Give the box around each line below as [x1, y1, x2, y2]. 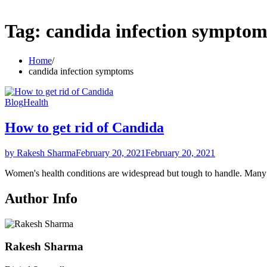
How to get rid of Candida [5, 119, 164, 135]
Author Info [5, 190, 77, 206]
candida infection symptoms [29, 66, 133, 76]
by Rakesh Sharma [5, 147, 76, 158]
